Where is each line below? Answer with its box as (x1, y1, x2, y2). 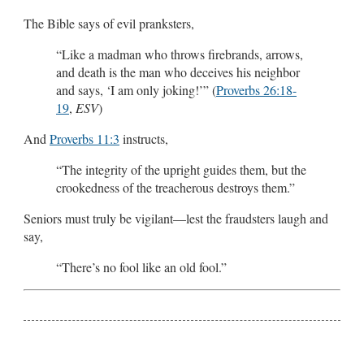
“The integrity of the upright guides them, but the (56, 160, 306, 178)
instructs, (119, 129, 168, 147)
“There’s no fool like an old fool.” (56, 258, 227, 275)
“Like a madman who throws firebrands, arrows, (56, 45, 303, 63)
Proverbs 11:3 (50, 129, 119, 147)
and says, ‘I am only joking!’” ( (56, 80, 216, 98)
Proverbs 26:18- (216, 80, 297, 98)
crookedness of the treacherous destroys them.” (56, 178, 295, 196)
